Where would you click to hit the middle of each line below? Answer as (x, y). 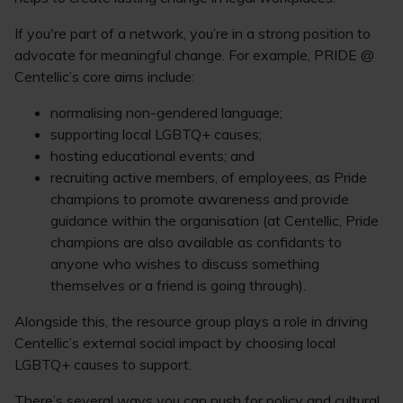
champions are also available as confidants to (196, 242)
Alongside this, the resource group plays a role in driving (191, 321)
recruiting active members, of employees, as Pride (209, 177)
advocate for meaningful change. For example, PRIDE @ (194, 55)
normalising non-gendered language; (166, 112)
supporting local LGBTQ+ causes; (156, 134)
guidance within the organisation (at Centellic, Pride (215, 220)
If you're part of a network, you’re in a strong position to (193, 33)
